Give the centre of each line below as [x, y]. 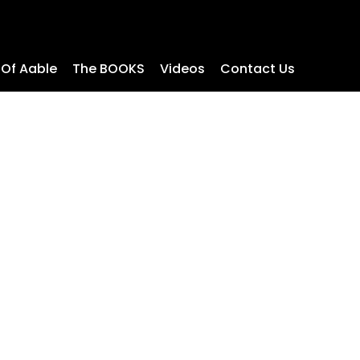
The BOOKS [108, 69]
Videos [182, 69]
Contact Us [257, 69]
